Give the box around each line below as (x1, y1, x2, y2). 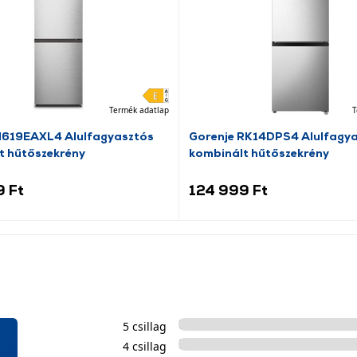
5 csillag (122, 318, 167, 334)
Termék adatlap (108, 104, 169, 116)
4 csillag (122, 338, 167, 354)
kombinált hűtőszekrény (188, 145, 329, 159)
